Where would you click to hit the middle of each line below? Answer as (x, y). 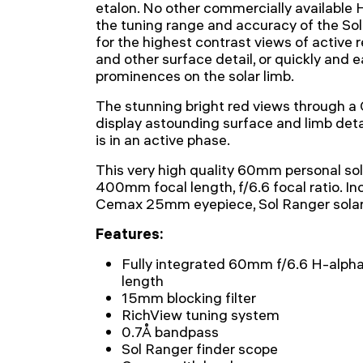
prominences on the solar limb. (195, 76)
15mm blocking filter (189, 298)
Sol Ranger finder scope (200, 349)
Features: (130, 234)
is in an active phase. (163, 140)
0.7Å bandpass (170, 332)
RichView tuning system (201, 315)
